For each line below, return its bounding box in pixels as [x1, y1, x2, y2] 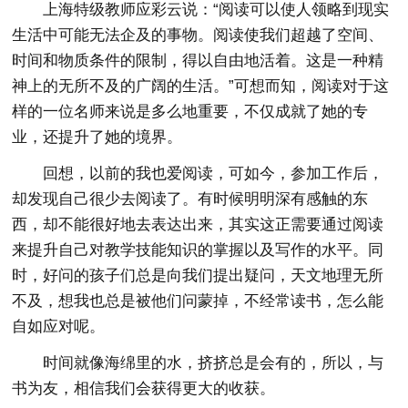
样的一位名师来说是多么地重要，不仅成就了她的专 [12, 103, 369, 120]
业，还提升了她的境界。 [12, 128, 183, 146]
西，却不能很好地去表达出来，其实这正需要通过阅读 [12, 216, 384, 233]
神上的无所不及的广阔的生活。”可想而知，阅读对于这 [12, 77, 390, 95]
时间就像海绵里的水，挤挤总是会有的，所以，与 [43, 354, 384, 372]
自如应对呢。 [12, 318, 106, 335]
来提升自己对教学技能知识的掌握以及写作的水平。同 [12, 241, 384, 259]
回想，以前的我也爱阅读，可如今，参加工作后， [43, 165, 384, 182]
